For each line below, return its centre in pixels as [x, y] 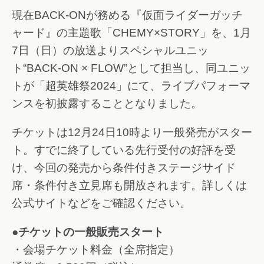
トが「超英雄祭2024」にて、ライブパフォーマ [131, 86]
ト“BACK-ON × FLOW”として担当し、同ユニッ [131, 68]
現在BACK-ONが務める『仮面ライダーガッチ [127, 15]
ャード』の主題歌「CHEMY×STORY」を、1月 [131, 33]
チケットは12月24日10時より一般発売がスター [132, 132]
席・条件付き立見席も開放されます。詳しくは [129, 185]
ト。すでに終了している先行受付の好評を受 [124, 150]
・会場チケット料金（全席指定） [96, 249]
